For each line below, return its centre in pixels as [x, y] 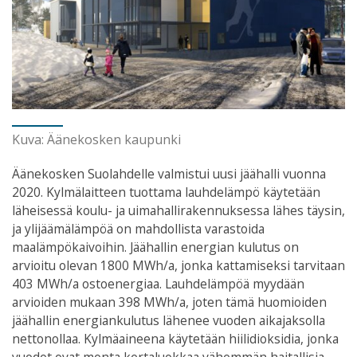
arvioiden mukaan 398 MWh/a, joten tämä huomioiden [169, 302]
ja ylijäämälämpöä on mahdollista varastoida [138, 229]
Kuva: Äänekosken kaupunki [96, 140]
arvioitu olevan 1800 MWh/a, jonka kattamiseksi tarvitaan [178, 266]
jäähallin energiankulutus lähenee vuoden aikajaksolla [169, 321]
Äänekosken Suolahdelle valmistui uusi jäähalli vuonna [169, 174]
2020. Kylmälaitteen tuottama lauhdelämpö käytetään [166, 192]
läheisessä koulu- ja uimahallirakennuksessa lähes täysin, [178, 211]
